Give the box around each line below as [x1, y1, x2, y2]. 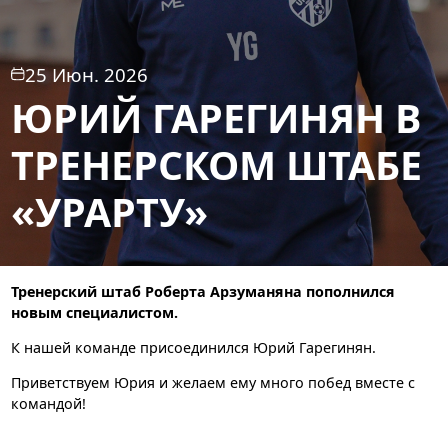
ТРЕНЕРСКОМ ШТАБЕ [10, 137, 422, 192]
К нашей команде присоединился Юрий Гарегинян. [10, 338, 376, 358]
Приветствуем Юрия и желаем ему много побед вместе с [10, 373, 415, 393]
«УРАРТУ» [10, 184, 208, 239]
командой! [10, 394, 86, 414]
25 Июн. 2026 [25, 61, 149, 87]
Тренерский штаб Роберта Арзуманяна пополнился [10, 281, 395, 301]
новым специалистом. [10, 302, 178, 322]
